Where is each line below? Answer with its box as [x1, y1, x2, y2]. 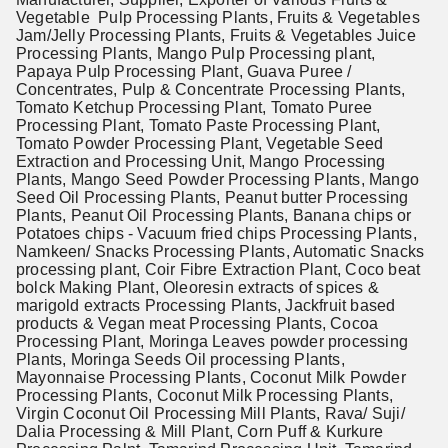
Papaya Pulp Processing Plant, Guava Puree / [16, 63, 352, 80]
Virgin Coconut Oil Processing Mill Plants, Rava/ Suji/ [16, 405, 405, 422]
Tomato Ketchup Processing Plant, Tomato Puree [16, 99, 373, 116]
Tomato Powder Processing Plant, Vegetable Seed [16, 135, 384, 152]
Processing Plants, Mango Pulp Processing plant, [16, 45, 376, 62]
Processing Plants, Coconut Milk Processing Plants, [16, 387, 394, 404]
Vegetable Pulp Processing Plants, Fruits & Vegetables [16, 9, 420, 26]
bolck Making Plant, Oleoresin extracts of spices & [16, 279, 380, 296]
